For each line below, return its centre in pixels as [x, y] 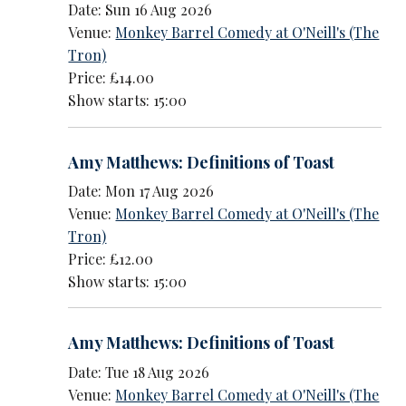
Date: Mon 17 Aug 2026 [141, 191]
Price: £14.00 [111, 78]
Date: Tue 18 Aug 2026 [139, 372]
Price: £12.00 [111, 259]
